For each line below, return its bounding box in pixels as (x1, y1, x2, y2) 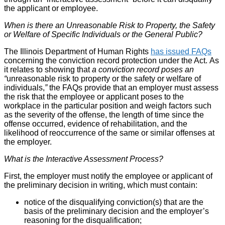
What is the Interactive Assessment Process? (4, 154, 163, 163)
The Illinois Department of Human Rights (4, 47, 151, 56)
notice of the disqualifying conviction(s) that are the (24, 197, 203, 206)
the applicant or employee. (4, 4, 98, 13)
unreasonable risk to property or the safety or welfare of (7, 74, 201, 83)
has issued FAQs (151, 47, 211, 56)
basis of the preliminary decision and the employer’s (24, 206, 209, 215)
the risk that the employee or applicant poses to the (4, 92, 184, 101)
